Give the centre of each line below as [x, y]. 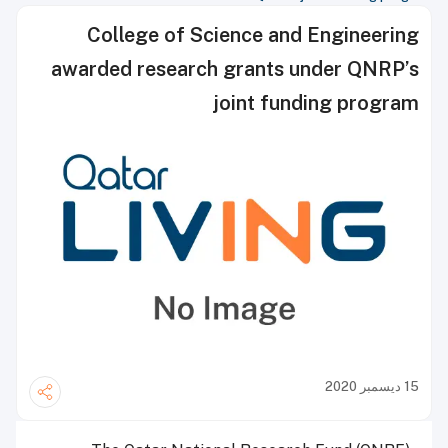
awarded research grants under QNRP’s [235, 69]
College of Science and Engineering [253, 35]
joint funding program [316, 103]
